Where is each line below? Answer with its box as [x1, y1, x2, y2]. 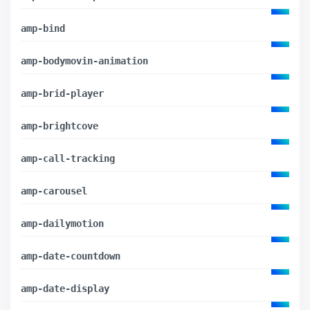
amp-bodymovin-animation [21, 55, 148, 66]
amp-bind [21, 22, 65, 34]
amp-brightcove [21, 120, 98, 131]
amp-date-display [21, 282, 109, 294]
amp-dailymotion [21, 217, 104, 229]
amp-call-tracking [21, 152, 115, 164]
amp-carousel [21, 185, 87, 197]
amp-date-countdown [21, 250, 120, 262]
